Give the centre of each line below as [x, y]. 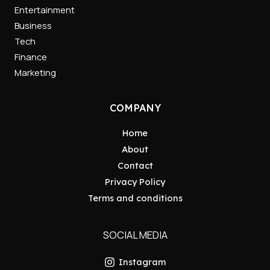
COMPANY [135, 108]
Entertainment [45, 9]
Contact [135, 165]
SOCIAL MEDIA [135, 235]
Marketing [35, 72]
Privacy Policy [135, 182]
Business [33, 25]
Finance [31, 56]
